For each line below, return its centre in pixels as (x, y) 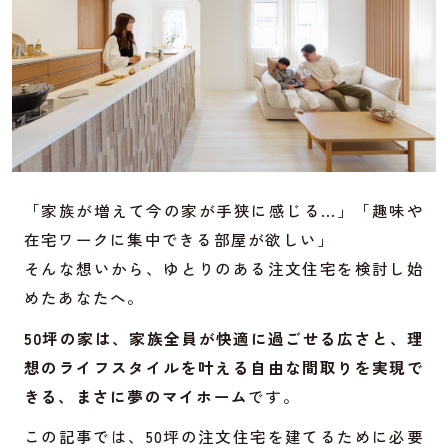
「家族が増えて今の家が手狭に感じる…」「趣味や (224, 209)
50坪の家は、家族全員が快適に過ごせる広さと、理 (224, 337)
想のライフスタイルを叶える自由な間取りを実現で (224, 366)
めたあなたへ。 (84, 296)
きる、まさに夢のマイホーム (136, 395)
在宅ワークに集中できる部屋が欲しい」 (179, 238)
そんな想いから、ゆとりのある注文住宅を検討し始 (224, 267)
